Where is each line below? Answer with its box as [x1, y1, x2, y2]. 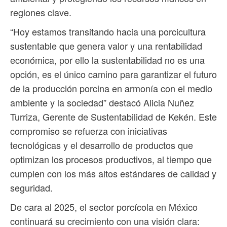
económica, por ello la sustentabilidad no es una [10, 53, 205, 67]
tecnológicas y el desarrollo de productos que [10, 138, 193, 152]
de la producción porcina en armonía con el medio [10, 82, 212, 95]
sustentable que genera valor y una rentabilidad [10, 39, 202, 53]
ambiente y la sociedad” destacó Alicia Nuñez [10, 96, 194, 109]
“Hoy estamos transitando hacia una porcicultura [10, 25, 206, 39]
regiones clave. [10, 6, 71, 19]
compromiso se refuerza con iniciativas [10, 124, 167, 138]
